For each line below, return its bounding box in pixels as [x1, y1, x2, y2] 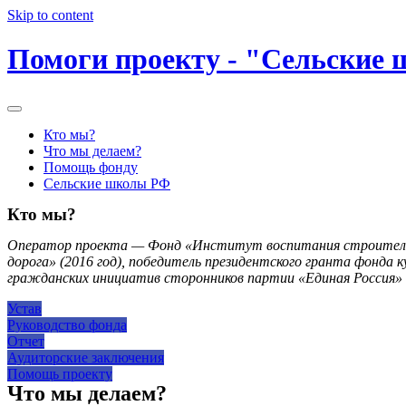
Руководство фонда [7, 316, 127, 333]
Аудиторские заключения [7, 349, 164, 365]
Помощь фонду [43, 159, 138, 175]
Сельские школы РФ [43, 175, 170, 191]
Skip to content [7, 7, 93, 23]
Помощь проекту [7, 365, 112, 382]
